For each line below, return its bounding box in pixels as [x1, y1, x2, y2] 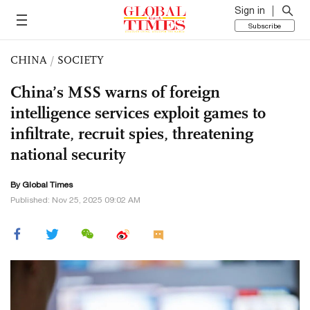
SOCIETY [57, 53, 104, 66]
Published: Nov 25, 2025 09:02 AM [10, 195, 140, 205]
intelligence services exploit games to [10, 102, 266, 123]
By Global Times [10, 180, 73, 190]
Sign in [235, 5, 265, 16]
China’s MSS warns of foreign [10, 82, 220, 102]
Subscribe [248, 21, 281, 30]
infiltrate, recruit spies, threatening [10, 123, 253, 144]
